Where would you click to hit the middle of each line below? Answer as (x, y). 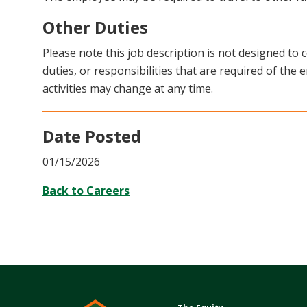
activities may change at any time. (128, 88)
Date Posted (92, 136)
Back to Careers (86, 191)
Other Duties (95, 27)
